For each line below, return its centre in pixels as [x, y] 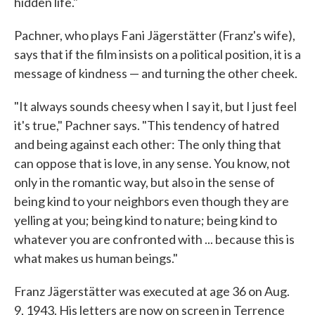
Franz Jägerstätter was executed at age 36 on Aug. [152, 291]
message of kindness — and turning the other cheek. [156, 73]
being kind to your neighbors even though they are [152, 201]
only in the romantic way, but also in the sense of [144, 182]
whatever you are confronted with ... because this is [154, 239]
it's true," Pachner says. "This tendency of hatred [147, 126]
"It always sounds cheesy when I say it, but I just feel [155, 107]
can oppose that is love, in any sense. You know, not [152, 163]
